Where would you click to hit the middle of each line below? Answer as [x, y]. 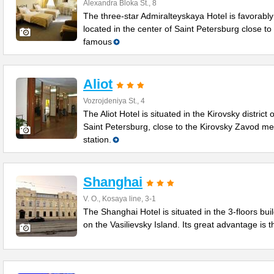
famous [98, 42]
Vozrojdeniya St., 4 [114, 101]
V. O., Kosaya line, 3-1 [120, 199]
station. [97, 139]
